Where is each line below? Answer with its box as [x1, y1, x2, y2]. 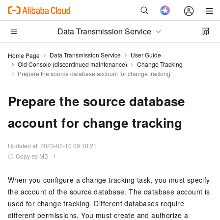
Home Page [8, 51, 40, 59]
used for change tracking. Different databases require [8, 198, 185, 208]
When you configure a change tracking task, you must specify [8, 175, 210, 185]
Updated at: [8, 141, 40, 150]
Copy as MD [16, 152, 49, 160]
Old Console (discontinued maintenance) [18, 60, 127, 68]
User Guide [131, 51, 161, 59]
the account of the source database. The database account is [8, 187, 210, 196]
